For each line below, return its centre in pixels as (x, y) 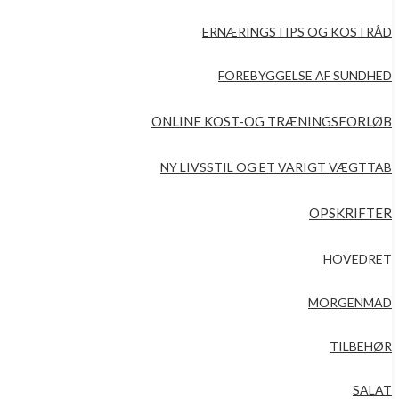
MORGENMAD (350, 302)
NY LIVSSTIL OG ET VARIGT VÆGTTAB (276, 167)
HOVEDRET (358, 259)
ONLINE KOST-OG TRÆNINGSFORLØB (272, 121)
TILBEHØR (361, 346)
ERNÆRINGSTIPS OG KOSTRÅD (297, 32)
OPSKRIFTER (350, 213)
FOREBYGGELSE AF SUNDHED (305, 75)
